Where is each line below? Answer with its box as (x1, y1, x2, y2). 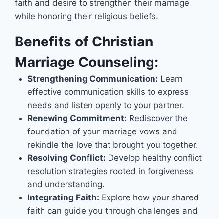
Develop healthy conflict (105, 153, 202, 163)
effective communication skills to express (27, 87, 189, 97)
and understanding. (27, 179, 105, 189)
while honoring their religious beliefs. (15, 11, 158, 21)
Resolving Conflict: (27, 153, 106, 163)
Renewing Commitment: (27, 113, 127, 123)
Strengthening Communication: (27, 74, 158, 84)
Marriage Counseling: (15, 54, 158, 70)
